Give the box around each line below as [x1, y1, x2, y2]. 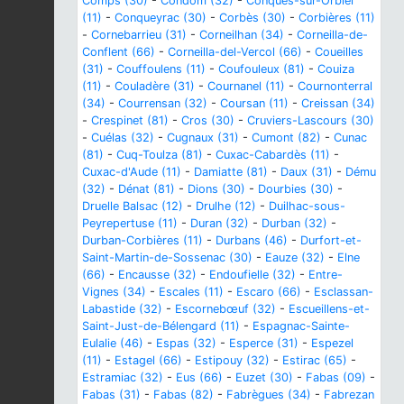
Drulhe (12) [196, 198, 256, 213]
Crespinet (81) [91, 113, 169, 127]
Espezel [311, 335, 353, 350]
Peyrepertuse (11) [82, 216, 178, 230]
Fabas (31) [82, 387, 141, 401]
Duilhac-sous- [269, 198, 345, 213]
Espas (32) [156, 335, 216, 350]
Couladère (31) [115, 78, 195, 93]
